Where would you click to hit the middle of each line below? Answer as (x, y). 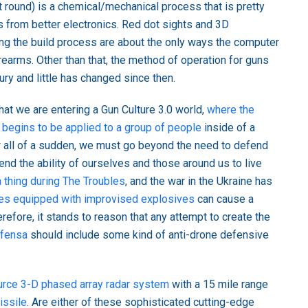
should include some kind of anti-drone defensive (148, 234)
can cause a (224, 199)
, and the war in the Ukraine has (199, 181)
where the (231, 109)
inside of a (228, 127)
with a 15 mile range (219, 284)
